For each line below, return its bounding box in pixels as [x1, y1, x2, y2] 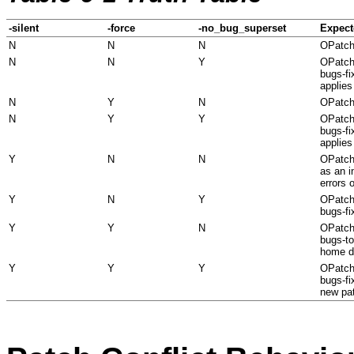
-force [107, 21, 135, 34]
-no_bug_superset [198, 21, 286, 34]
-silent [9, 21, 39, 34]
